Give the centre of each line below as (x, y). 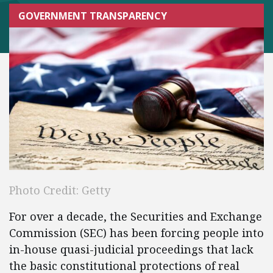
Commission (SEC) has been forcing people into (136, 233)
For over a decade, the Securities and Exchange (136, 217)
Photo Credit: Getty (60, 190)
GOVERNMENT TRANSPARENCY (93, 16)
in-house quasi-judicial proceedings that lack (131, 250)
